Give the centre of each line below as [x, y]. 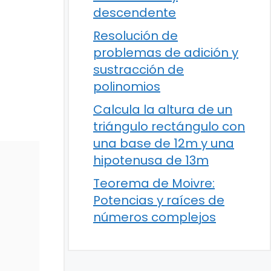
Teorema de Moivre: [154, 183]
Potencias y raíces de [159, 200]
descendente [135, 13]
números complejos [155, 217]
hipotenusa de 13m [151, 160]
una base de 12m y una [164, 143]
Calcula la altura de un [163, 109]
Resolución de [135, 36]
